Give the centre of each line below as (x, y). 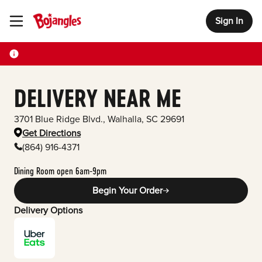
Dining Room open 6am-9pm (60, 170)
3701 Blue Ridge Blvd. (58, 119)
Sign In (229, 21)
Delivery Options (48, 211)
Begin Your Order (127, 191)
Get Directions (51, 133)
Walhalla (123, 119)
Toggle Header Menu (42, 21)
